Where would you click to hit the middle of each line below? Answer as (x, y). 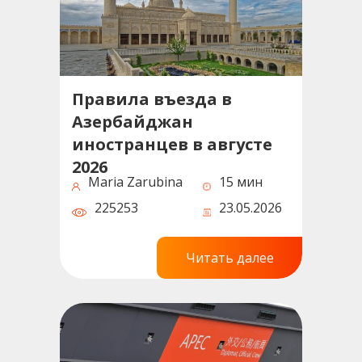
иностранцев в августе (172, 144)
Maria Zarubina (135, 181)
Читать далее (229, 257)
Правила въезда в (152, 99)
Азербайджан (133, 121)
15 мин (241, 181)
